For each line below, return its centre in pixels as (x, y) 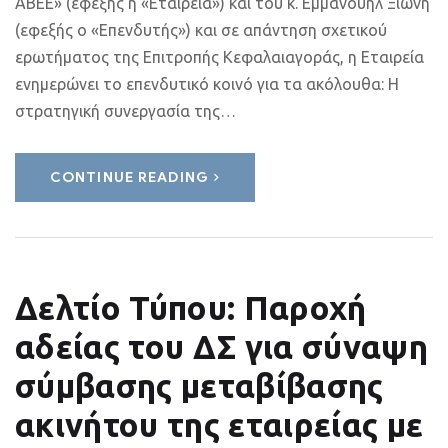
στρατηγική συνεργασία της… (125, 111)
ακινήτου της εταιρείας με (219, 424)
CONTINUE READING (129, 177)
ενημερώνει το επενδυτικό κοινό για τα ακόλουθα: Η (207, 84)
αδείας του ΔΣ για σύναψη (221, 346)
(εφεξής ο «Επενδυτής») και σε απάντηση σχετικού (201, 30)
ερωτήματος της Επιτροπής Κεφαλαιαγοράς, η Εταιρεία (219, 57)
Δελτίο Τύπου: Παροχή (191, 307)
